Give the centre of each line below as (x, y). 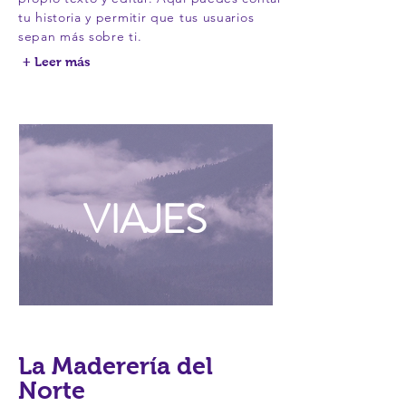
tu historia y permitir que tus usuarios (136, 17)
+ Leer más (57, 62)
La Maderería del (116, 366)
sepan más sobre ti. (80, 36)
